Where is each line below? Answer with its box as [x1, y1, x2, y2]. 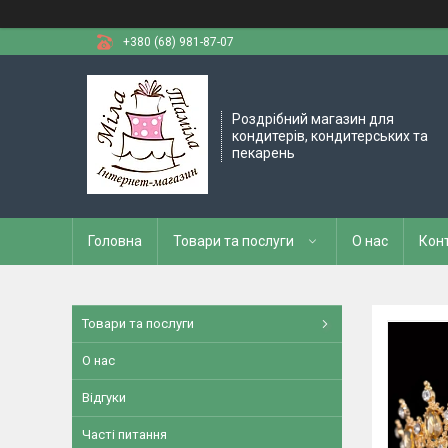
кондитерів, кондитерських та [232, 128, 428, 144]
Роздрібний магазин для [232, 111, 394, 127]
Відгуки [82, 390, 126, 405]
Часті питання [82, 427, 167, 442]
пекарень [232, 145, 295, 161]
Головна [88, 233, 142, 249]
